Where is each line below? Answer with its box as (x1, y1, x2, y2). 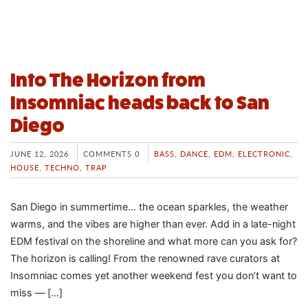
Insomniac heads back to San (10, 92, 269, 113)
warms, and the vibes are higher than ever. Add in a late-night (10, 217, 296, 230)
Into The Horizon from (10, 69, 206, 91)
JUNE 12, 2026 (10, 148, 69, 159)
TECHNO (45, 162, 80, 173)
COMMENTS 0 (83, 148, 140, 159)
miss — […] (10, 286, 63, 298)
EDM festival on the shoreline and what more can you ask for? (10, 234, 297, 247)
